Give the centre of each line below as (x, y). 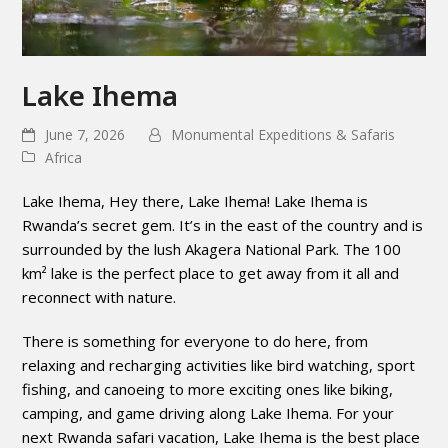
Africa (64, 157)
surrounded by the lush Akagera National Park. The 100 (212, 248)
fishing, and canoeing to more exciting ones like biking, (208, 388)
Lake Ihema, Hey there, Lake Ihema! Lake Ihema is (195, 200)
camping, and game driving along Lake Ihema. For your (208, 412)
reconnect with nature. (99, 296)
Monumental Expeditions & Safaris (283, 135)
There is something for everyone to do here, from (195, 340)
